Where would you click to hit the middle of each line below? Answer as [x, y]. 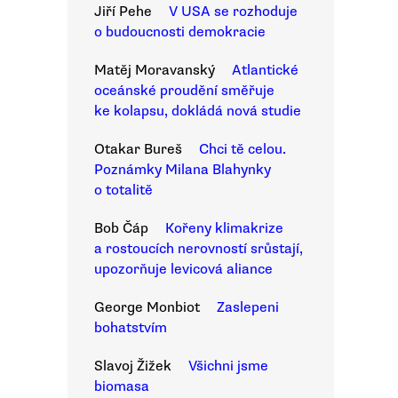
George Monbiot [147, 307]
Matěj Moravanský [155, 70]
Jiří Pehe [123, 12]
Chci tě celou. [243, 149]
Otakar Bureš [138, 149]
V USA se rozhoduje [233, 12]
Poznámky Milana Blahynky [183, 170]
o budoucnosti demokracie [180, 32]
